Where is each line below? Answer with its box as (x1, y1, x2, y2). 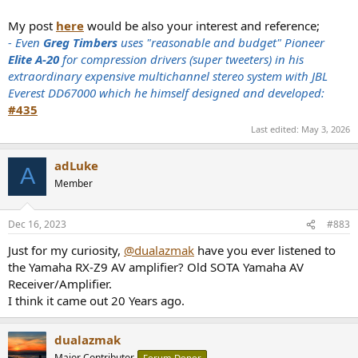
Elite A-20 (8, 51, 59, 67)
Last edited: (251, 122, 301, 135)
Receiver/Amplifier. (8, 276, 112, 292)
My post (8, 18, 56, 34)
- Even (8, 34, 43, 50)
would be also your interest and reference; (84, 18, 320, 34)
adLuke (54, 157, 98, 173)
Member (54, 176, 93, 190)
